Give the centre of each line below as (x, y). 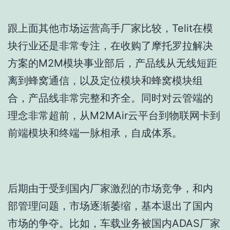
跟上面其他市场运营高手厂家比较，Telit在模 (110, 28)
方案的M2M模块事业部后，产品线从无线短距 (112, 63)
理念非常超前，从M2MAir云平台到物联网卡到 (114, 116)
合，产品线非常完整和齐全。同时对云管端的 (110, 98)
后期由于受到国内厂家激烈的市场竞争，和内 (110, 188)
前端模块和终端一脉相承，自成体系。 (95, 133)
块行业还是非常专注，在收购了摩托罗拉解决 (110, 46)
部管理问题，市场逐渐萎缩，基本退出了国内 (110, 206)
